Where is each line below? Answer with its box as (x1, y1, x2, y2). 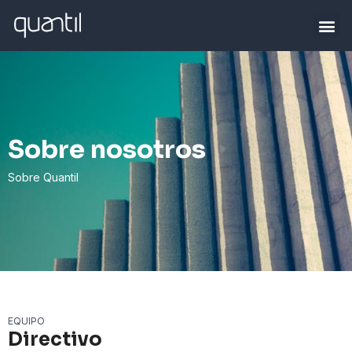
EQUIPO (8, 315, 45, 327)
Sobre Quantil (8, 170, 79, 184)
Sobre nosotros (8, 134, 206, 165)
